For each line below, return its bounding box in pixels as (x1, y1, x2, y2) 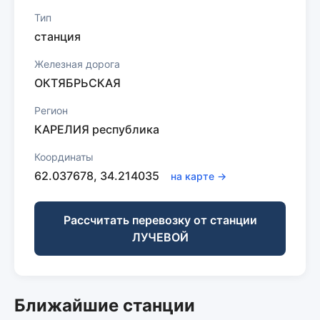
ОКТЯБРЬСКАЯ (34, 76, 121, 90)
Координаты (34, 151, 94, 163)
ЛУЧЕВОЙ (131, 230, 189, 244)
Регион (34, 104, 68, 116)
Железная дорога (34, 58, 120, 70)
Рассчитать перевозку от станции (63, 213, 257, 227)
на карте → (171, 170, 226, 182)
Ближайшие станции (14, 295, 195, 316)
